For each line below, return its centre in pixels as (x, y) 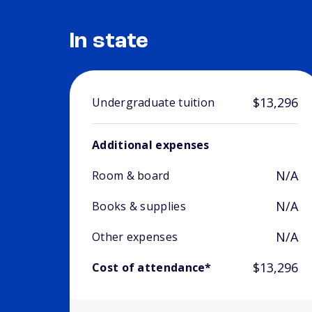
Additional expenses (151, 145)
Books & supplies (139, 206)
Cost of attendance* (152, 268)
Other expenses (135, 237)
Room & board (131, 176)
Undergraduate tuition (154, 103)
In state (109, 42)
